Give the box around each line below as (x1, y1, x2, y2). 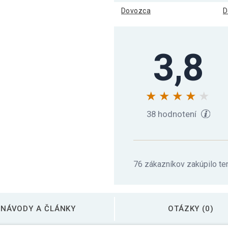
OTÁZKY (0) (167, 204, 214, 213)
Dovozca (121, 6, 151, 15)
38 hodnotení (147, 108, 199, 119)
